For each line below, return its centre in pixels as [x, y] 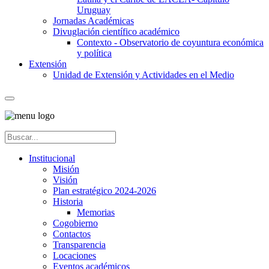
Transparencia [79, 244]
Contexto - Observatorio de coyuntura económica [170, 42]
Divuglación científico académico [116, 31]
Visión [65, 180]
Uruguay [94, 10]
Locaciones [74, 255]
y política [94, 53]
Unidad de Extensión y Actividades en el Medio [144, 74]
